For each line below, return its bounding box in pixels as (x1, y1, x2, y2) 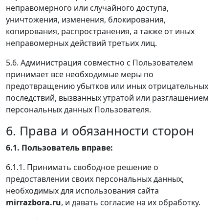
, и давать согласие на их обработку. (61, 197, 200, 208)
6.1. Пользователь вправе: (6, 142, 113, 153)
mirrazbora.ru (6, 197, 61, 208)
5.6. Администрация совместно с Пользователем (6, 57, 193, 68)
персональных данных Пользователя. (6, 104, 151, 115)
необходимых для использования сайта (6, 185, 159, 196)
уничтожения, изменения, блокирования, (6, 14, 166, 25)
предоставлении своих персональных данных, (6, 173, 184, 184)
